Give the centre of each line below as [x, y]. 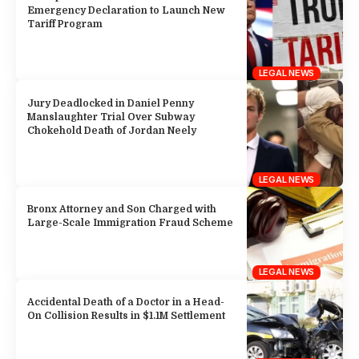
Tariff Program [65, 24]
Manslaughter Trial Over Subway [111, 117]
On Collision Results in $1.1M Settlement [127, 316]
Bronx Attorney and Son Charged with [122, 210]
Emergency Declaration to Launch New [127, 10]
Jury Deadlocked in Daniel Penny [111, 103]
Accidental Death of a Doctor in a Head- [126, 303]
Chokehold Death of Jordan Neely [112, 130]
